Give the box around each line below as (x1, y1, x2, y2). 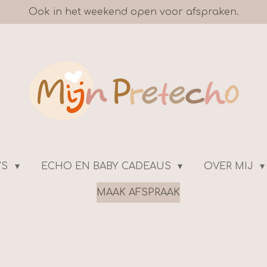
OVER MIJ (203, 161, 256, 172)
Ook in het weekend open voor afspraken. (28, 7, 239, 17)
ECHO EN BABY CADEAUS (41, 161, 174, 172)
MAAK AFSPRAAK (97, 187, 180, 198)
